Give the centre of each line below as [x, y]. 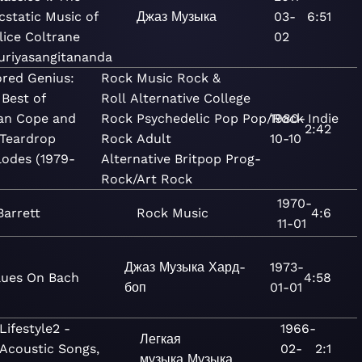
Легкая [161, 339]
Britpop [198, 159]
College [227, 98]
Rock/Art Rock [147, 179]
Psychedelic [174, 118]
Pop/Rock [274, 118]
